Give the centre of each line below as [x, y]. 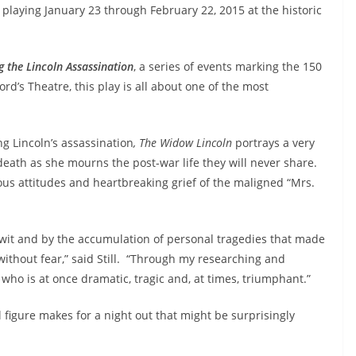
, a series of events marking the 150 [228, 66]
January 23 [74, 10]
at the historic [283, 10]
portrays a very [273, 143]
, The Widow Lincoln [183, 143]
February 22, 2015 [197, 10]
